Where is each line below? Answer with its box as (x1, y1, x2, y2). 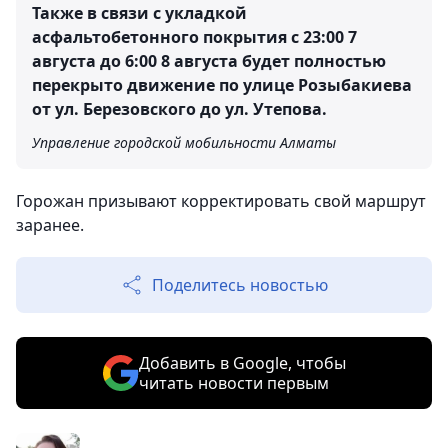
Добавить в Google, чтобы (138, 351, 346, 374)
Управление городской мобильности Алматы (32, 132, 336, 152)
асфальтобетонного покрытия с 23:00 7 (32, 25, 357, 48)
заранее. (16, 213, 84, 236)
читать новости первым (138, 371, 329, 394)
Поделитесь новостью (152, 273, 328, 296)
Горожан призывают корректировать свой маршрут (16, 189, 426, 212)
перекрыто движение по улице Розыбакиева (32, 73, 412, 96)
